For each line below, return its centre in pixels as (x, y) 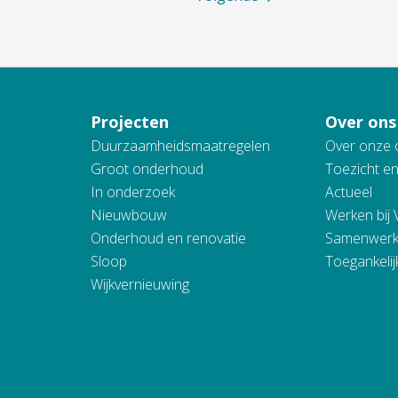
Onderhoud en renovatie (168, 238)
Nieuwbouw (128, 215)
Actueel (349, 192)
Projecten (129, 122)
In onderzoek (132, 192)
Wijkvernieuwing (139, 284)
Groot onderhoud (147, 169)
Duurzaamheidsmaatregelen (180, 146)
